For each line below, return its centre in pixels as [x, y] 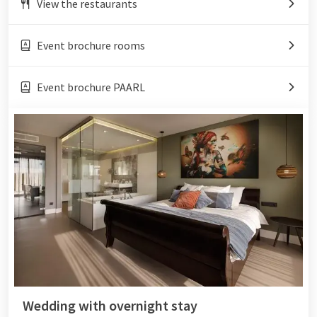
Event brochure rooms [91, 45]
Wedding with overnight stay [110, 306]
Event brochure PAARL [91, 87]
